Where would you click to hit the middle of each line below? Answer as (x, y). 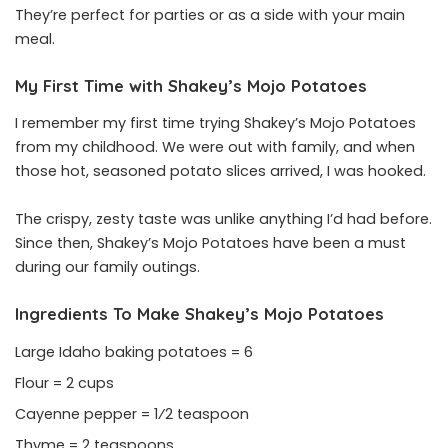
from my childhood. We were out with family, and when (215, 147)
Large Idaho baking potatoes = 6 (136, 351)
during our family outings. (107, 267)
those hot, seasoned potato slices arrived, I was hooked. (222, 171)
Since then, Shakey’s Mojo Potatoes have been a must (210, 243)
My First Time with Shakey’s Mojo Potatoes (191, 85)
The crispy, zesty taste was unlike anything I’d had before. (223, 219)
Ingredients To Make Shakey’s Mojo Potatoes (199, 314)
